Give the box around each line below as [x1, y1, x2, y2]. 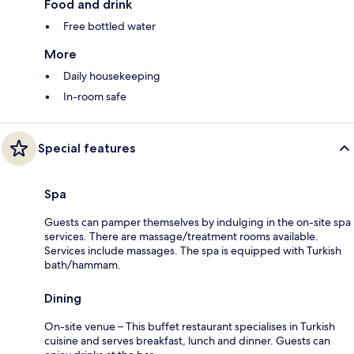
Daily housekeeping [63, 69, 160, 84]
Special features [38, 141, 135, 156]
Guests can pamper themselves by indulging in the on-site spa [44, 215, 351, 230]
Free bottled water [63, 19, 156, 34]
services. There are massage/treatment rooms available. [44, 229, 318, 244]
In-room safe [63, 89, 126, 104]
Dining [44, 291, 81, 307]
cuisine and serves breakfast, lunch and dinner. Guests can [44, 333, 330, 348]
